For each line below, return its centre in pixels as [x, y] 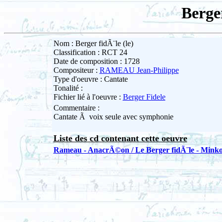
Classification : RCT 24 [90, 53]
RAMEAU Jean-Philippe [139, 70]
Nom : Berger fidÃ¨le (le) [93, 44]
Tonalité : [68, 88]
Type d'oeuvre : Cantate [90, 79]
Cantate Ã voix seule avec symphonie [113, 117]
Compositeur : [76, 70]
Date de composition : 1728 [96, 61]
